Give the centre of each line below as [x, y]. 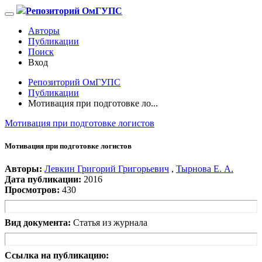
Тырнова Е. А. [205, 169]
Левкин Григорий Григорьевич [107, 169]
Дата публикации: [43, 180]
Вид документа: [38, 223]
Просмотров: [32, 190]
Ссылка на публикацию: [57, 256]
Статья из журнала [110, 223]
